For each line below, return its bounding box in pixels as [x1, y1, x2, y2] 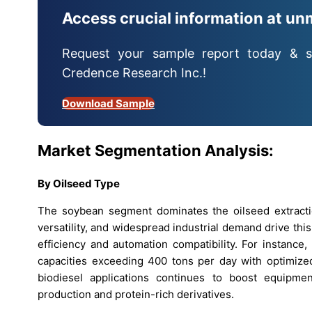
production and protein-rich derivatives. [38, 288, 234, 302]
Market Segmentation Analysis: [38, 141, 274, 159]
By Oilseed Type [38, 177, 120, 191]
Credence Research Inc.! [62, 65, 206, 80]
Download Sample [62, 96, 155, 110]
